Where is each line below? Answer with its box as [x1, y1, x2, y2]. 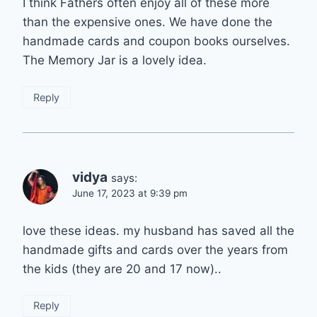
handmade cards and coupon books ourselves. [23, 33, 290, 48]
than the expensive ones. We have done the [23, 14, 272, 29]
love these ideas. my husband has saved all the [23, 223, 294, 238]
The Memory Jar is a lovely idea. [23, 52, 207, 67]
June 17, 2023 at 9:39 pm [72, 187, 188, 199]
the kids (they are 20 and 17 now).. [23, 261, 221, 276]
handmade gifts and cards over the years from [23, 242, 288, 257]
